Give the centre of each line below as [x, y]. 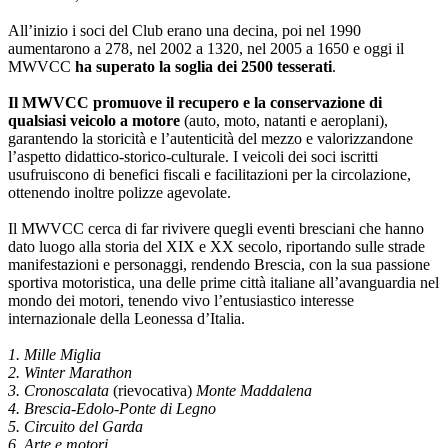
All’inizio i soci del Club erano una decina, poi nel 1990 [184, 30]
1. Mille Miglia [54, 354]
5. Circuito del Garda [75, 426]
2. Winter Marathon [70, 372]
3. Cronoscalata [60, 390]
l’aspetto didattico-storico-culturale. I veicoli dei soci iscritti [193, 156]
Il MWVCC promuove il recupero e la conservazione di [195, 102]
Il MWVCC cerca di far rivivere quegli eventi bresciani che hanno [216, 228]
